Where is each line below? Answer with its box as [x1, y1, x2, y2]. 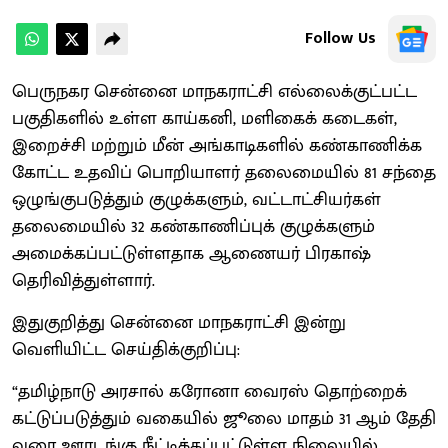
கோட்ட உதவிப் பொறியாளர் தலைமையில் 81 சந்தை [12, 157, 436, 188]
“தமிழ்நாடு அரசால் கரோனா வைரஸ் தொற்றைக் [12, 376, 407, 407]
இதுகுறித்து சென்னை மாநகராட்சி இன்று [12, 307, 346, 338]
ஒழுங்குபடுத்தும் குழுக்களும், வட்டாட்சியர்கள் [12, 184, 381, 215]
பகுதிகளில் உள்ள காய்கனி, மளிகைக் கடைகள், [12, 103, 397, 134]
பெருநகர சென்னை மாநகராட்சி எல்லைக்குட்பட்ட [12, 76, 417, 107]
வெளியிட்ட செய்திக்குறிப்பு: [12, 334, 240, 365]
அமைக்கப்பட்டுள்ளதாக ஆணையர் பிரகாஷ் [12, 238, 371, 269]
